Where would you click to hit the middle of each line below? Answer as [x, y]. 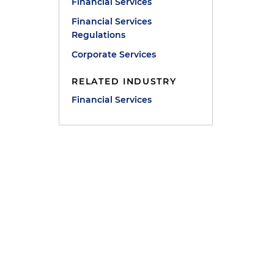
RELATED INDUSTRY [124, 81]
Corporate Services [114, 54]
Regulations [99, 35]
